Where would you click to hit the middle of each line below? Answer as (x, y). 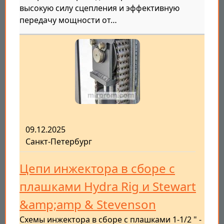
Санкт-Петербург (59, 142)
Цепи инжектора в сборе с (97, 168)
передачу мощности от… (68, 20)
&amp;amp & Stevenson (88, 204)
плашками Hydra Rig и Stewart (108, 186)
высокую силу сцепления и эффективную (99, 8)
